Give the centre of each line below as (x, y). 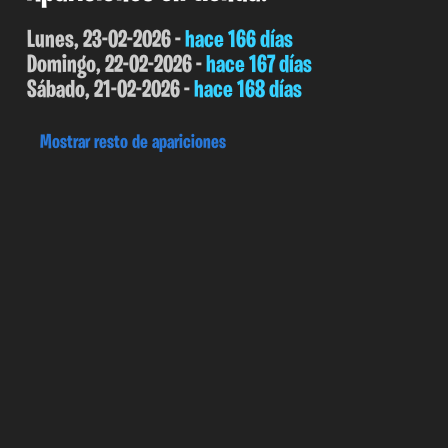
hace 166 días (238, 40)
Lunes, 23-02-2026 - (105, 40)
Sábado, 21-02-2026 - (110, 90)
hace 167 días (258, 65)
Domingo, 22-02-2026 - (116, 65)
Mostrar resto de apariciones (133, 142)
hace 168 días (247, 90)
